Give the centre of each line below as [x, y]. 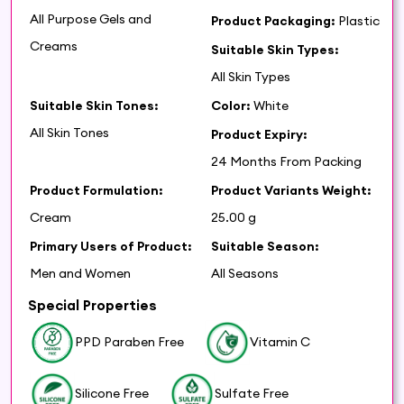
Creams [54, 46]
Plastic [358, 20]
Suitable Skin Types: [275, 49]
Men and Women [80, 273]
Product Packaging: [273, 20]
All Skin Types [251, 76]
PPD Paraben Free [129, 342]
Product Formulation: [96, 190]
